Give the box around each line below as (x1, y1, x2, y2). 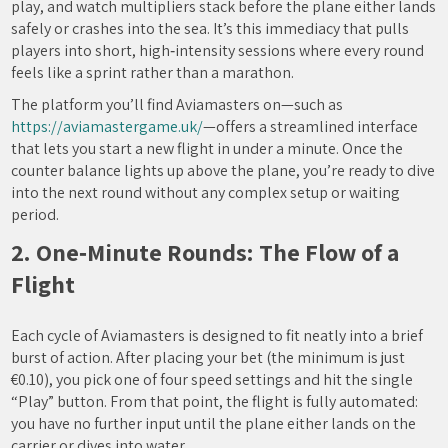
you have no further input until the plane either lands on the (11, 413, 417, 434)
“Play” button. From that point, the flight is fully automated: (11, 391, 419, 412)
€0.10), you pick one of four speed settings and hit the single (11, 369, 414, 390)
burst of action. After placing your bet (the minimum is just (11, 347, 406, 368)
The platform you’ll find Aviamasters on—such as (11, 94, 344, 115)
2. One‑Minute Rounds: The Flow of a (11, 236, 400, 268)
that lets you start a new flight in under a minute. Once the (11, 138, 404, 159)
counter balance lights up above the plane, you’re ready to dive (11, 160, 436, 181)
